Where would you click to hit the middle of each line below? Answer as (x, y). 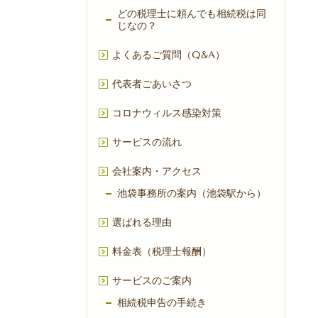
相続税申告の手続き (162, 303)
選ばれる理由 (142, 223)
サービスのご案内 (152, 281)
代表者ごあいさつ (152, 84)
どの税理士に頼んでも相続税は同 (192, 14)
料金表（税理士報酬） (162, 252)
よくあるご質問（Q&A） (169, 55)
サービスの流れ (147, 143)
